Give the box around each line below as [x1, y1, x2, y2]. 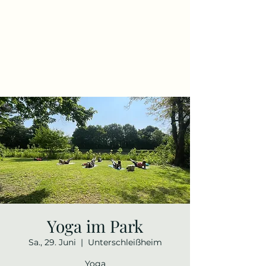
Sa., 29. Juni [28, 237, 76, 248]
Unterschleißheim [87, 237, 162, 248]
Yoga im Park [47, 215, 143, 237]
